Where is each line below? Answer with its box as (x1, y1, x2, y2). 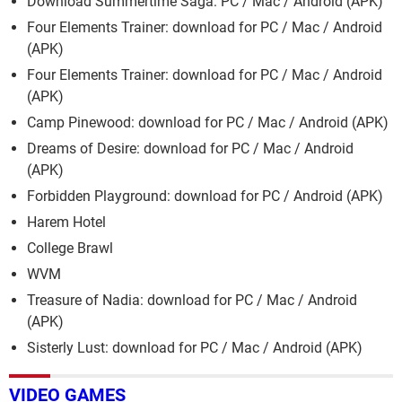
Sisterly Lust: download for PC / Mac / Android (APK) (27, 339, 363, 357)
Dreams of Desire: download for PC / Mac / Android (27, 140, 354, 158)
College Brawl (27, 240, 113, 258)
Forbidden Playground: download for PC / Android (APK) (27, 188, 383, 205)
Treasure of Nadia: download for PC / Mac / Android (27, 292, 357, 310)
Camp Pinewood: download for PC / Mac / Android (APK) (27, 114, 389, 132)
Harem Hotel (27, 214, 106, 232)
